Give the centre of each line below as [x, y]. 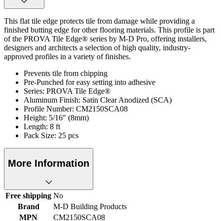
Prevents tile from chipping [66, 73]
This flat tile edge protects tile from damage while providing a [99, 21]
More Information [49, 163]
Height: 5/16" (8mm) [56, 118]
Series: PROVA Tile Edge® [67, 91]
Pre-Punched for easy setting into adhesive [90, 82]
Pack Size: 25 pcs [51, 135]
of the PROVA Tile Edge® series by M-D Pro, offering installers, [105, 39]
